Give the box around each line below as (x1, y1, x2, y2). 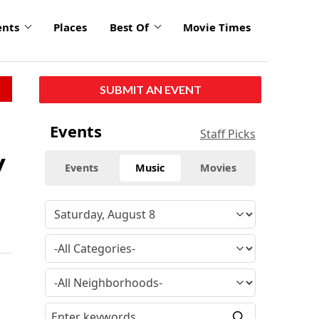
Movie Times (183, 20, 251, 35)
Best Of (110, 20, 149, 35)
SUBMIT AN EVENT (99, 82, 202, 96)
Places (53, 20, 87, 35)
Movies (200, 160, 237, 174)
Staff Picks (200, 125, 256, 142)
